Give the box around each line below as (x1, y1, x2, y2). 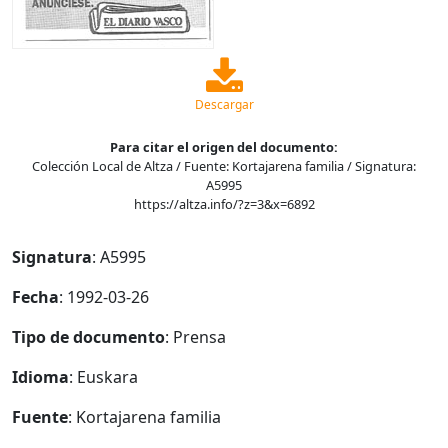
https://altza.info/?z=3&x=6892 (133, 195, 315, 213)
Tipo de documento (12, 326, 165, 348)
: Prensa (165, 326, 226, 348)
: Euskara (69, 366, 138, 388)
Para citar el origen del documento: (110, 138, 338, 156)
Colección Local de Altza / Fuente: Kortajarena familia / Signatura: (32, 157, 416, 175)
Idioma (12, 366, 69, 388)
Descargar (194, 96, 254, 113)
